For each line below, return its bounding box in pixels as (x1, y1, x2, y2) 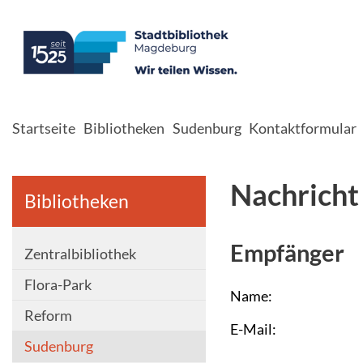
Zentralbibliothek (24, 245, 136, 263)
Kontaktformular (249, 119, 357, 137)
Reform (24, 306, 72, 324)
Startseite (12, 119, 75, 137)
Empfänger (229, 238, 344, 267)
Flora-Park (24, 275, 92, 293)
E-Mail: (229, 319, 276, 338)
